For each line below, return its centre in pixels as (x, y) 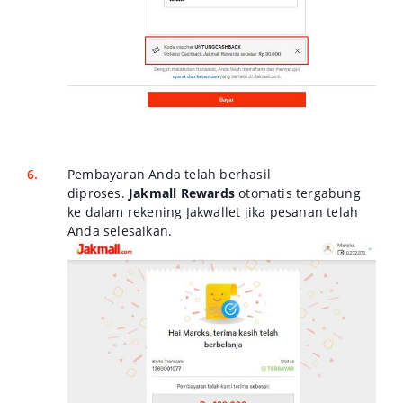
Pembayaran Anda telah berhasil (169, 174)
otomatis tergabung (298, 193)
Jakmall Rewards (182, 193)
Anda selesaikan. (120, 230)
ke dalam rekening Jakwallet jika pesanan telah (213, 211)
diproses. (98, 193)
